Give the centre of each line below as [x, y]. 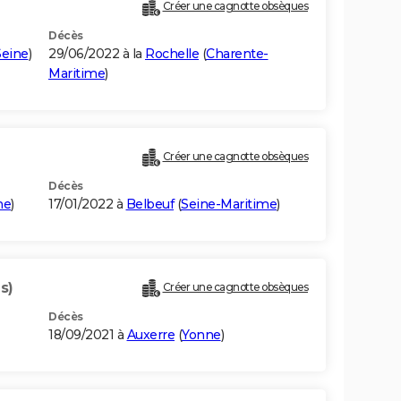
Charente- [237, 54]
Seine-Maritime [229, 205]
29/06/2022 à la [97, 54]
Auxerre [150, 335]
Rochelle [172, 54]
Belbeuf [149, 205]
